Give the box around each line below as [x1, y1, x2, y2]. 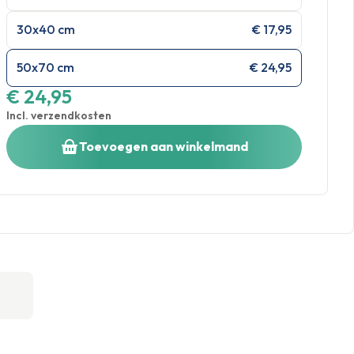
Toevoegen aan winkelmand [79, 138, 248, 155]
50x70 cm [17, 59, 74, 76]
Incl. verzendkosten [6, 107, 111, 122]
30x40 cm [17, 21, 75, 38]
